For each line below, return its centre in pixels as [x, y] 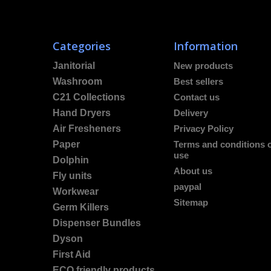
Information [206, 46]
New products [203, 66]
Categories [82, 46]
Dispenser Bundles [97, 223]
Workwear [76, 191]
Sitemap [191, 202]
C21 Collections [89, 97]
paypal [188, 187]
